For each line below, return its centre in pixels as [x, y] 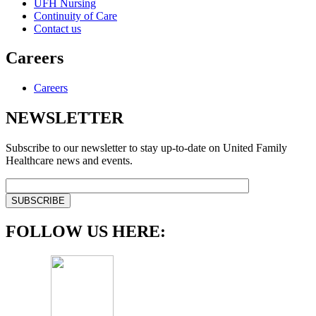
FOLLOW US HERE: [86, 232]
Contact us [57, 28]
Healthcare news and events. [69, 161]
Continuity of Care [75, 16]
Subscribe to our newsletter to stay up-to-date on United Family [146, 148]
